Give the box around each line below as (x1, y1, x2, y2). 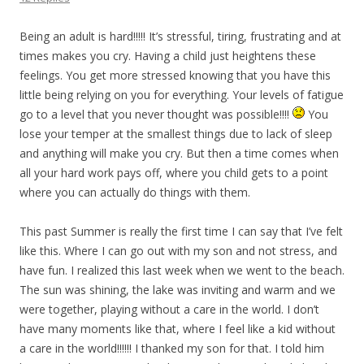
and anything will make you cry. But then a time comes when (19, 145, 339, 162)
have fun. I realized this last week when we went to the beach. (19, 262, 344, 279)
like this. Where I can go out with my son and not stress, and (19, 243, 337, 259)
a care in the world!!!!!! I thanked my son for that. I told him (19, 340, 324, 357)
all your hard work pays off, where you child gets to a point (19, 165, 328, 181)
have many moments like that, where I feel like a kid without (19, 321, 336, 337)
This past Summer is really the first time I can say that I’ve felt (19, 223, 343, 240)
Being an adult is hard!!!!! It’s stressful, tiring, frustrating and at (19, 28, 341, 45)
